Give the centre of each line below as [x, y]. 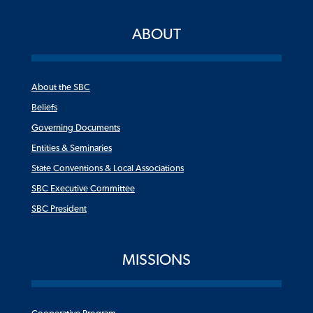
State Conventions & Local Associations [107, 169]
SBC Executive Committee [83, 189]
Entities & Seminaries [71, 148]
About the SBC [60, 88]
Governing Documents [75, 128]
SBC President [59, 209]
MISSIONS [156, 260]
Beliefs [44, 108]
